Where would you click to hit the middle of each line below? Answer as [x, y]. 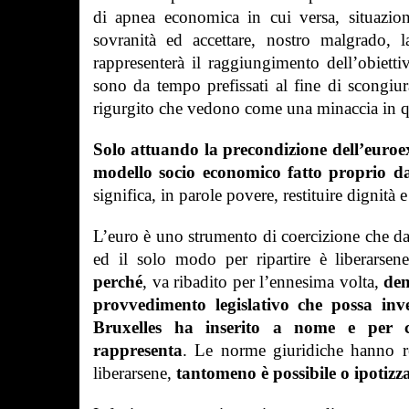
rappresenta [138, 350]
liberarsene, [135, 373]
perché [118, 282]
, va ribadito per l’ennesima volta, [263, 282]
